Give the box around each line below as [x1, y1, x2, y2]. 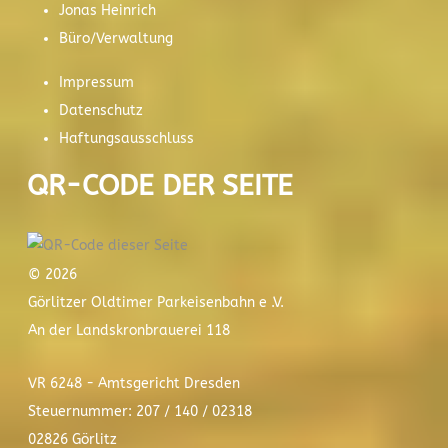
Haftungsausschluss [59, 129, 194, 147]
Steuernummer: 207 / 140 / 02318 [28, 403, 256, 421]
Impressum [59, 73, 134, 91]
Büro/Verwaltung [59, 29, 173, 47]
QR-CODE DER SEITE [27, 168, 293, 202]
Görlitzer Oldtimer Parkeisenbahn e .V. [28, 294, 284, 312]
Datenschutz [59, 101, 143, 119]
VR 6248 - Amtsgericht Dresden [28, 375, 240, 393]
